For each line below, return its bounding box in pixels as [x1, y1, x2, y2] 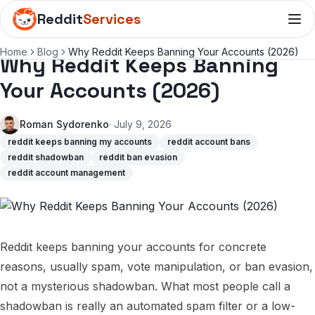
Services [83, 10, 141, 28]
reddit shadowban [8, 152, 84, 162]
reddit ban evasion [99, 152, 177, 162]
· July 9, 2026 [109, 118, 172, 130]
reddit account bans [167, 136, 250, 147]
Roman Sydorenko [20, 118, 109, 130]
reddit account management [8, 167, 125, 178]
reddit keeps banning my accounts [8, 136, 152, 147]
